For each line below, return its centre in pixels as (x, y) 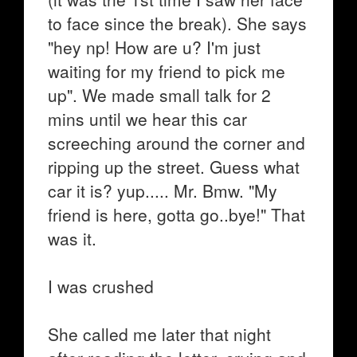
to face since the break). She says (177, 23)
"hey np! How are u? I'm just (154, 47)
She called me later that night (159, 334)
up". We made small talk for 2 (159, 95)
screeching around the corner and (177, 143)
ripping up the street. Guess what (174, 167)
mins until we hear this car (147, 119)
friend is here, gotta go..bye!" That (177, 214)
